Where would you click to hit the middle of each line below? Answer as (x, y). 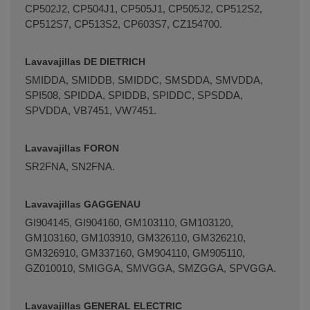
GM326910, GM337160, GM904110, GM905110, (135, 253)
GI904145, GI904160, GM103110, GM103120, (129, 222)
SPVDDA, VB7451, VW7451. (91, 110)
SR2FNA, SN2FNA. (70, 166)
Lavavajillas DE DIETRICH (85, 61)
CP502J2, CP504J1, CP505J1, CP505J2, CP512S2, (144, 8)
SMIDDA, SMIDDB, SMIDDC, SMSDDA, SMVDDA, (144, 80)
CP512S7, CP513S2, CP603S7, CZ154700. (124, 24)
